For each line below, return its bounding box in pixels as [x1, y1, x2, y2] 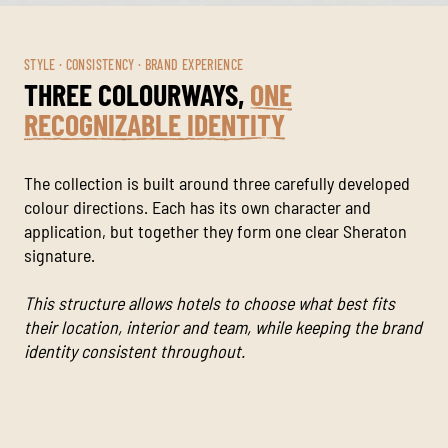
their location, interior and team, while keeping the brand [24, 316, 422, 339]
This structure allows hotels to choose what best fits [24, 292, 395, 315]
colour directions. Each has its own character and [24, 196, 371, 219]
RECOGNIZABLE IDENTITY [24, 106, 285, 143]
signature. [24, 244, 95, 267]
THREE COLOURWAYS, [24, 76, 250, 113]
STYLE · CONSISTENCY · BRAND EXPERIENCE [24, 56, 244, 74]
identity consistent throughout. [24, 340, 245, 363]
